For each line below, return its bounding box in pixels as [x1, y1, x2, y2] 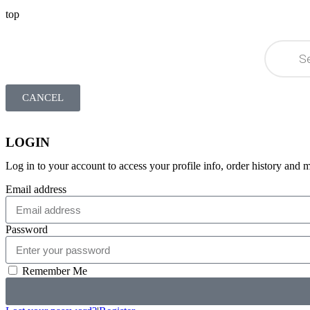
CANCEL [22, 92, 64, 103]
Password [6, 224, 48, 235]
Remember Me [19, 265, 87, 277]
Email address [6, 183, 66, 195]
